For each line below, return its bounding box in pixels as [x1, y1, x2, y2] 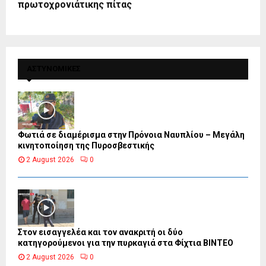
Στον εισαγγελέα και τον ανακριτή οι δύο [18, 227, 183, 237]
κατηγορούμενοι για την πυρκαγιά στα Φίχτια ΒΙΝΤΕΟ [18, 238, 233, 248]
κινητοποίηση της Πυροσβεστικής [18, 140, 154, 150]
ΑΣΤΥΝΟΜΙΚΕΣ [27, 64, 81, 74]
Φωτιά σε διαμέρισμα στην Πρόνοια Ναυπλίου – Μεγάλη [18, 129, 245, 140]
